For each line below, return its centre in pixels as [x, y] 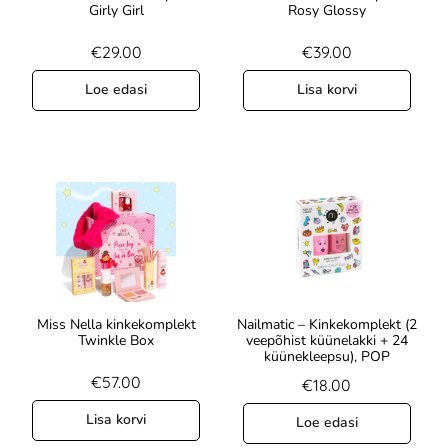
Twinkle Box [116, 341]
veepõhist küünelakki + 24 [326, 341]
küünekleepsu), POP [326, 357]
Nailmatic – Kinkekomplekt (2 [326, 325]
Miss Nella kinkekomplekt [116, 325]
